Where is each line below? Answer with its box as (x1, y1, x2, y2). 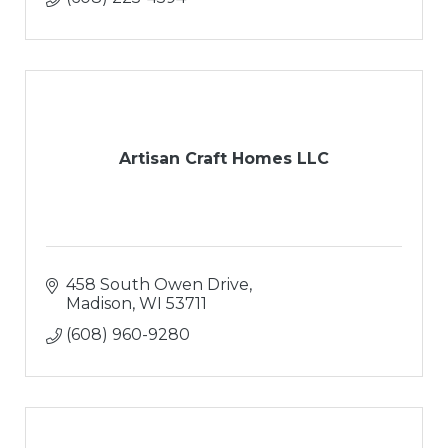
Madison (66, 294, 132, 314)
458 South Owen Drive (66, 275, 249, 295)
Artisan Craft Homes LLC (119, 149, 329, 169)
